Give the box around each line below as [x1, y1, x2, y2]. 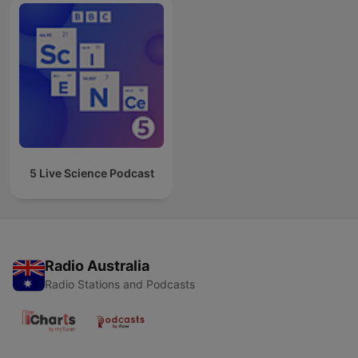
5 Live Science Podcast [29, 166, 154, 181]
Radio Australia [45, 257, 149, 275]
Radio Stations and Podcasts [45, 277, 195, 292]
